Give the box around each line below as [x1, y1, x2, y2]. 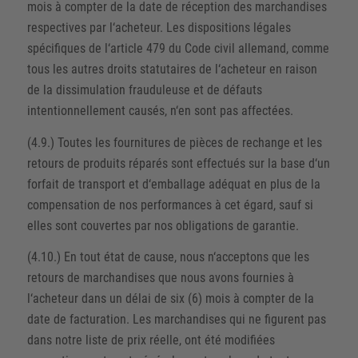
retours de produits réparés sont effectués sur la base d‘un [26, 155, 330, 171]
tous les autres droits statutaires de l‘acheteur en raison [26, 62, 317, 78]
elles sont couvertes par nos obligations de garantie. [26, 217, 299, 233]
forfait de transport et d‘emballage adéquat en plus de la [26, 176, 320, 192]
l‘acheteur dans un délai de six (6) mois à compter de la [26, 291, 314, 307]
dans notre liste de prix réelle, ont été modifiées [26, 332, 275, 348]
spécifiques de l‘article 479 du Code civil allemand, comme [26, 41, 329, 57]
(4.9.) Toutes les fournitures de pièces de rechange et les [26, 134, 322, 150]
